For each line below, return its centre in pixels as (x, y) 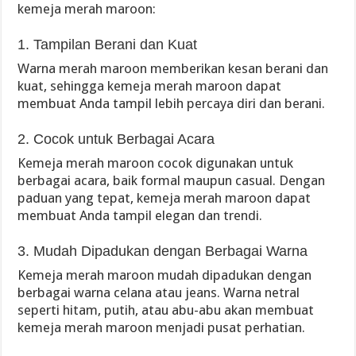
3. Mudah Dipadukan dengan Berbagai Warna (163, 251)
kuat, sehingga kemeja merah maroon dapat (150, 86)
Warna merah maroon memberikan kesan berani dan (173, 68)
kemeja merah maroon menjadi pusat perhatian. (162, 327)
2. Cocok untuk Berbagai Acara (116, 139)
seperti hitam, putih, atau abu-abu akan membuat (166, 310)
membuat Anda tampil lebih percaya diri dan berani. (172, 103)
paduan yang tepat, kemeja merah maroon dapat (164, 198)
